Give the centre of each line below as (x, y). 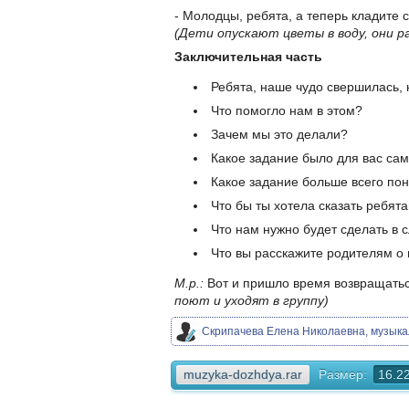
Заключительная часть (248, 57)
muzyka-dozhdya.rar (243, 375)
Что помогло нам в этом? (287, 111)
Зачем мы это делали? (279, 135)
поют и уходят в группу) (252, 301)
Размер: (343, 375)
